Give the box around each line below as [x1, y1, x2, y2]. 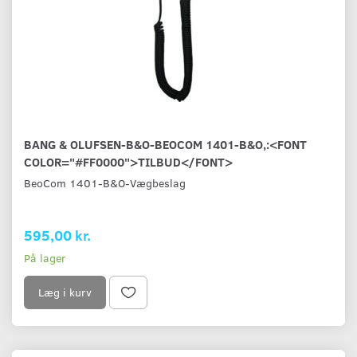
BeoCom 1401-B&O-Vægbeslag [24, 175, 186, 191]
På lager [24, 250, 66, 266]
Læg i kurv [38, 284, 92, 300]
